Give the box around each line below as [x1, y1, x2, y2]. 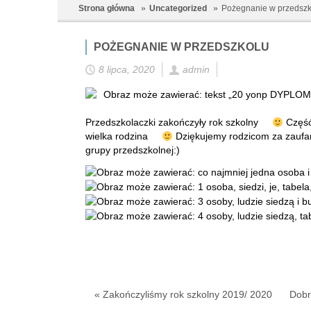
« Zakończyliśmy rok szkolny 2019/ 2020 [94, 289, 272, 301]
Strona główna [78, 3, 135, 13]
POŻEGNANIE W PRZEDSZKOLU [94, 41, 269, 53]
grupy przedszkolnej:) [85, 144, 180, 156]
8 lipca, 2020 [99, 64, 155, 76]
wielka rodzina [85, 131, 151, 142]
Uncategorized [149, 3, 207, 13]
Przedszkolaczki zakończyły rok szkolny [85, 117, 261, 128]
